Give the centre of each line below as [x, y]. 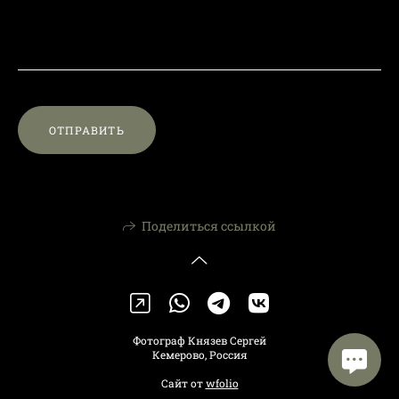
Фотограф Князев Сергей [199, 341]
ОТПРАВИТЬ [87, 130]
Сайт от [183, 383]
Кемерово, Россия [199, 355]
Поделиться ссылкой [209, 226]
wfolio [222, 383]
